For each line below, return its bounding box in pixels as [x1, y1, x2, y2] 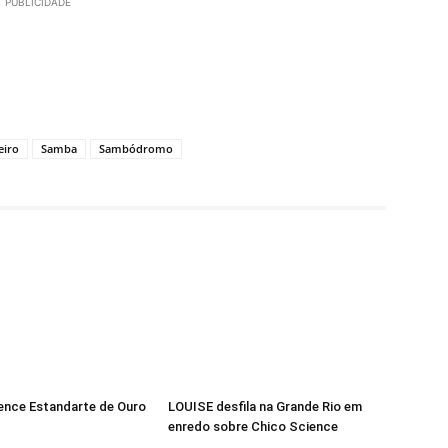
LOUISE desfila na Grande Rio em [168, 399, 362, 415]
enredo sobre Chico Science [168, 419, 338, 435]
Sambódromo [99, 141, 173, 157]
